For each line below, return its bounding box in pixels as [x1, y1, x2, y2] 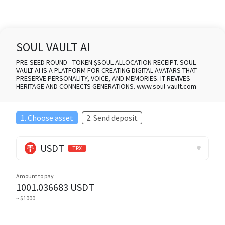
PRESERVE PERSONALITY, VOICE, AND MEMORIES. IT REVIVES [16, 74, 190, 83]
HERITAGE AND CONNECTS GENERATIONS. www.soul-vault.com [16, 82, 196, 91]
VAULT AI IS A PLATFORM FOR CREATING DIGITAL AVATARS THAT [16, 66, 197, 75]
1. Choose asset [21, 112, 73, 123]
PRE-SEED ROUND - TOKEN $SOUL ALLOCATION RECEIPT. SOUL [16, 58, 196, 67]
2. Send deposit [86, 112, 138, 123]
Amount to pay [16, 172, 54, 180]
